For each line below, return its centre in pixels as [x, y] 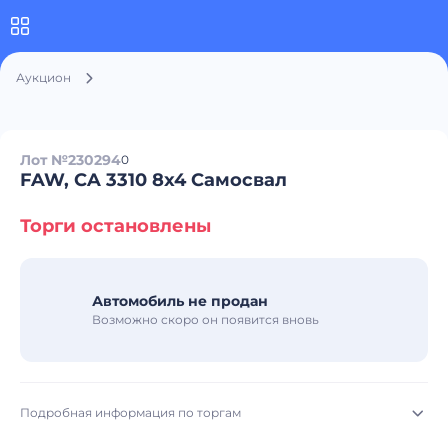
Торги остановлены [115, 226]
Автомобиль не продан [180, 301]
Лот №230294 [70, 160]
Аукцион [43, 77]
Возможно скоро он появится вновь [205, 319]
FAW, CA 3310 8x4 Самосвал [153, 180]
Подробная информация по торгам [130, 412]
